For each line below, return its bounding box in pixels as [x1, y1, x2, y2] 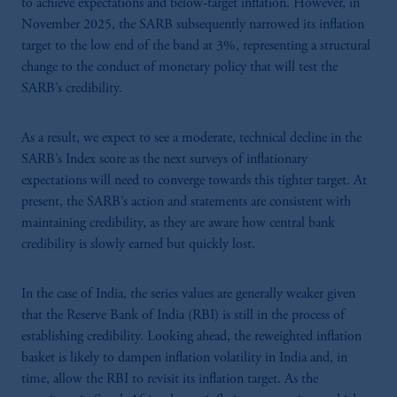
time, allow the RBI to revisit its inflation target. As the [21, 371, 318, 386]
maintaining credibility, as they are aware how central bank [21, 215, 335, 230]
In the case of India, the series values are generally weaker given [21, 286, 355, 301]
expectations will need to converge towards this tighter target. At [21, 173, 367, 188]
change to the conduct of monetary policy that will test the [21, 59, 338, 74]
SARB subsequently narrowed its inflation [139, 17, 364, 32]
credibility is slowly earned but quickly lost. [21, 237, 255, 252]
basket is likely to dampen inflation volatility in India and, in [21, 350, 347, 365]
